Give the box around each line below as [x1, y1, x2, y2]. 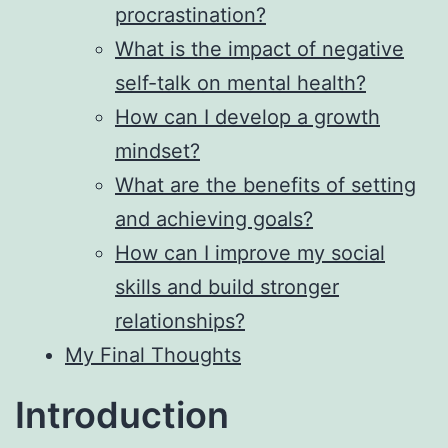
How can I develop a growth [115, 104, 380, 129]
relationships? [115, 308, 245, 333]
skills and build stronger [115, 274, 339, 299]
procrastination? [115, 2, 266, 27]
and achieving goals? [115, 206, 313, 231]
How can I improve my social [115, 240, 385, 265]
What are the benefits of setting [115, 172, 416, 197]
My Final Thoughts [65, 342, 241, 367]
